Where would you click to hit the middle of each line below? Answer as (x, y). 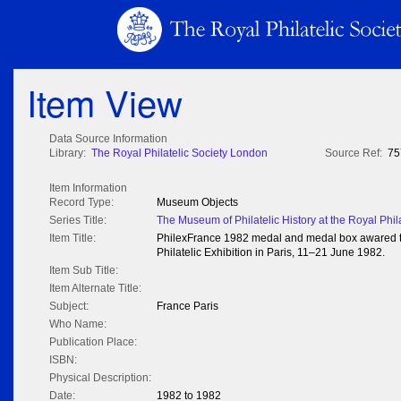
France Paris (188, 307)
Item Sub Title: (84, 271)
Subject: (69, 307)
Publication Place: (93, 342)
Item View (105, 102)
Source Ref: (354, 154)
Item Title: (73, 239)
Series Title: (78, 221)
